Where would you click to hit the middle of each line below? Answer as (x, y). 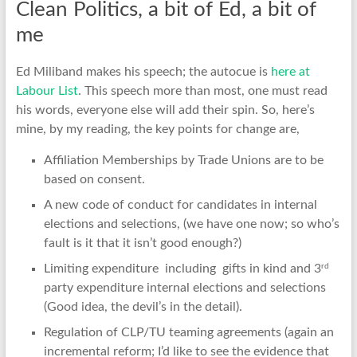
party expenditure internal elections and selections (184, 288)
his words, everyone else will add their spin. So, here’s (165, 110)
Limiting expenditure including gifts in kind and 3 (182, 269)
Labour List (47, 91)
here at (290, 72)
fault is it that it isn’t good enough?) (142, 243)
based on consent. (94, 180)
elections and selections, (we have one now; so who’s (191, 224)
